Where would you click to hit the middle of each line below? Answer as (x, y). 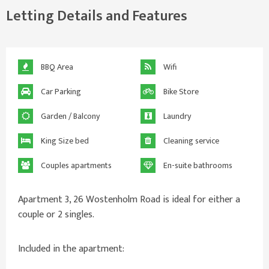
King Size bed (64, 141)
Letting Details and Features (97, 17)
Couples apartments (75, 166)
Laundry (176, 116)
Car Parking (60, 92)
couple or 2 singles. (56, 215)
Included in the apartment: (71, 249)
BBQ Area (56, 67)
